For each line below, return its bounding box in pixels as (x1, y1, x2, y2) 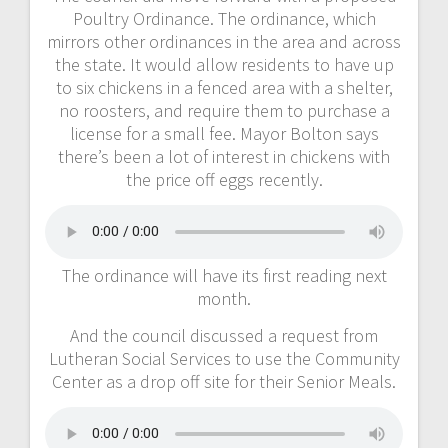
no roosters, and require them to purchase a (58, 98, 390, 122)
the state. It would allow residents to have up (54, 52, 394, 76)
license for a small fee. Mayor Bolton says (69, 121, 379, 145)
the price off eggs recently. (125, 167, 323, 191)
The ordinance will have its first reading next (61, 263, 387, 287)
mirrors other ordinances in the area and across (47, 29, 401, 53)
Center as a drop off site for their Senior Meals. (52, 369, 396, 393)
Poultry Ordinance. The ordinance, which (72, 6, 376, 30)
